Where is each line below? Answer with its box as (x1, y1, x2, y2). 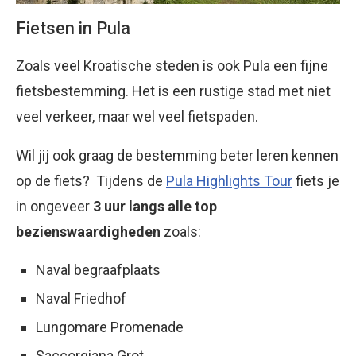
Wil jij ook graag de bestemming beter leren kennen (16, 147, 339, 164)
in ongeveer (16, 198, 93, 215)
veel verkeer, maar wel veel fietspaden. (16, 108, 258, 125)
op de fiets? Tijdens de (16, 172, 166, 189)
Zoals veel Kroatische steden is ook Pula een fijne (16, 57, 328, 74)
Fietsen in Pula (16, 18, 130, 38)
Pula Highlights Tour (166, 172, 292, 189)
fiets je (292, 172, 339, 189)
